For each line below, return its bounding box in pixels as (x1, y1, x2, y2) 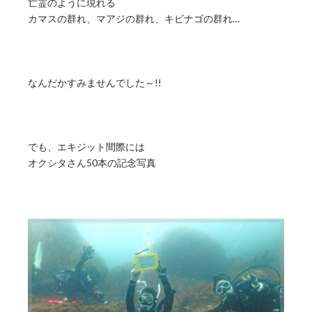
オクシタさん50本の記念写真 (28, 157, 156, 169)
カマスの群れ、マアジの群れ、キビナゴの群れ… (28, 13, 240, 25)
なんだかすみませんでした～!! (28, 77, 162, 89)
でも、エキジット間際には (28, 141, 145, 153)
